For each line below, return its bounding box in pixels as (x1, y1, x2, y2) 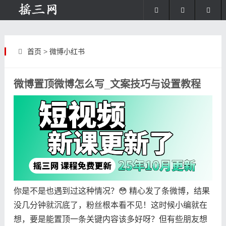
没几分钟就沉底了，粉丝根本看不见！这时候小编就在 (13, 200, 207, 209)
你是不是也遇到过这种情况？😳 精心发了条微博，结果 (13, 186, 210, 195)
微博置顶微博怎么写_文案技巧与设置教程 (13, 79, 201, 90)
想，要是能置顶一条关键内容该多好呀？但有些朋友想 (13, 214, 207, 223)
